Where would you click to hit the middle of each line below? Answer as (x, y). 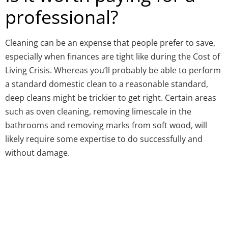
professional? (62, 17)
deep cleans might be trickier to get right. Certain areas (111, 98)
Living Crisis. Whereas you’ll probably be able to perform (113, 70)
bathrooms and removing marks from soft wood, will (106, 125)
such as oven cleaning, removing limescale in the (98, 111)
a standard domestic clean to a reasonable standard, (107, 84)
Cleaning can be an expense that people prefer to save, (110, 43)
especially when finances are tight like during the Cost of (112, 56)
